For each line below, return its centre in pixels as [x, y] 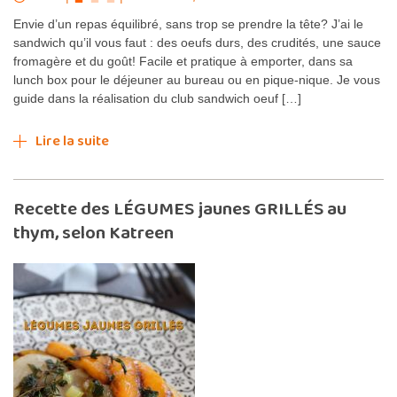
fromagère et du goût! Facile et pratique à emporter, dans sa [183, 61]
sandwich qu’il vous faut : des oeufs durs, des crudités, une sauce [197, 42]
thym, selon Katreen [93, 233]
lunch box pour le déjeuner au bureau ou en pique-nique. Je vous [197, 79]
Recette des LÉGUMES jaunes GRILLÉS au [180, 209]
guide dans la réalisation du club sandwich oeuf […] [157, 98]
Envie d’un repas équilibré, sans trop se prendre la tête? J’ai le [188, 23]
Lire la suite [72, 141]
